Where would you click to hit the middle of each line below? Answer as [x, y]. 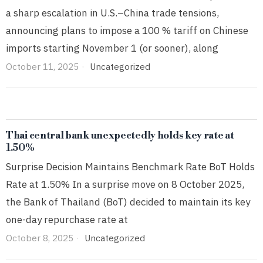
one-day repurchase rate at [67, 219]
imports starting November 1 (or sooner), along [112, 48]
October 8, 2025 [40, 237]
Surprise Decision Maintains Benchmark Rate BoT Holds [130, 166]
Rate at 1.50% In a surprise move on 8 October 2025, [125, 184]
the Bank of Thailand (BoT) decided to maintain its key [128, 202]
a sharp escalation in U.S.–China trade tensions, [112, 13]
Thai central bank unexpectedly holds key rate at [120, 135]
